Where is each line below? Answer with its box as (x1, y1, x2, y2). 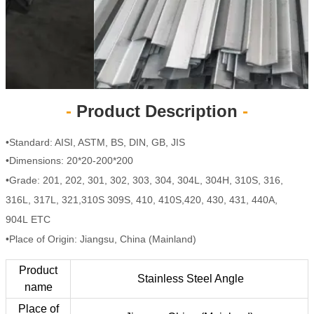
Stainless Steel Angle (135, 273, 244, 285)
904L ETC (6, 214, 50, 225)
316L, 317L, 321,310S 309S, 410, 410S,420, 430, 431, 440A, (6, 194, 278, 205)
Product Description (71, 102, 243, 121)
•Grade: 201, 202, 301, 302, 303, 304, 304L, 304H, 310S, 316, (6, 175, 283, 186)
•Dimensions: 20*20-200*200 (6, 155, 133, 166)
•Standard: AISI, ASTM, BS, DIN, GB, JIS (6, 137, 185, 148)
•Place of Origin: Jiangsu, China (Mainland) (6, 233, 196, 245)
